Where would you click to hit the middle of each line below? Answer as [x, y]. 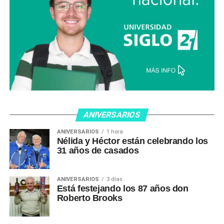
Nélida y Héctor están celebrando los [132, 141]
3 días [114, 179]
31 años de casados [98, 150]
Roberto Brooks [89, 198]
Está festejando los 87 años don [122, 188]
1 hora [114, 131]
